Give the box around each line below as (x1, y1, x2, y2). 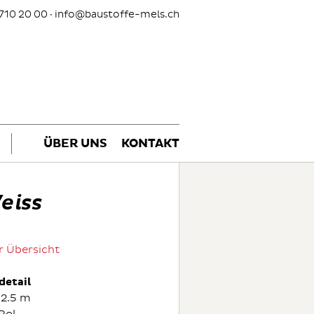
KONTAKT (121, 138, 179, 150)
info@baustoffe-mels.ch (55, 8, 179, 20)
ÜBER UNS (43, 138, 107, 150)
